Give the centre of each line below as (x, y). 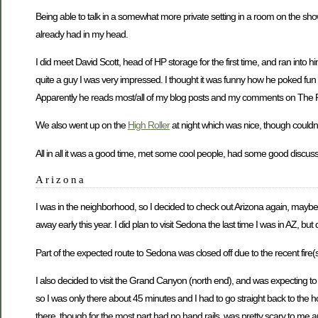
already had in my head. (82, 34)
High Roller (149, 125)
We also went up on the (82, 125)
